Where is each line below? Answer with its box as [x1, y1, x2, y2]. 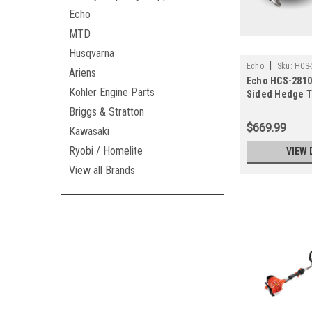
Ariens [69, 66, 96, 79]
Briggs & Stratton [69, 105, 144, 118]
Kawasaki [69, 125, 109, 138]
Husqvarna [69, 47, 114, 60]
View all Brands [69, 164, 135, 177]
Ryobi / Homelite [69, 144, 143, 157]
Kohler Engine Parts [69, 86, 155, 99]
